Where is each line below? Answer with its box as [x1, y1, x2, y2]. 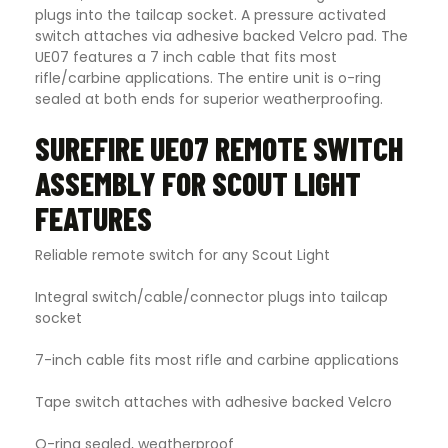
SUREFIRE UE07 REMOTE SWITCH [35, 128, 403, 167]
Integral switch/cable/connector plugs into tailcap [35, 287, 388, 308]
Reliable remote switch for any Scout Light [35, 245, 330, 266]
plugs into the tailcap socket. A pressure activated [35, 4, 386, 25]
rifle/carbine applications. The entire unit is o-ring [35, 67, 381, 88]
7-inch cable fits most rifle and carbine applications [35, 350, 399, 371]
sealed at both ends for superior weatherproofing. [35, 88, 383, 109]
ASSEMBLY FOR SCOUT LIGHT [35, 163, 361, 202]
